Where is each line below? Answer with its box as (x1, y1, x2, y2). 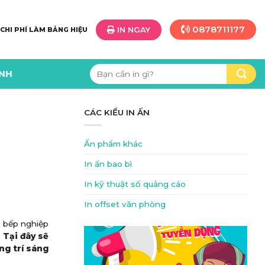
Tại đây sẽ (2, 231, 49, 241)
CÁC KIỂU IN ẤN (84, 108, 150, 117)
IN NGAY (115, 24, 150, 34)
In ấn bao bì (84, 159, 132, 169)
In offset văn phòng (84, 199, 166, 209)
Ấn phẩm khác (84, 138, 143, 148)
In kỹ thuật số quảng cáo (84, 179, 186, 189)
